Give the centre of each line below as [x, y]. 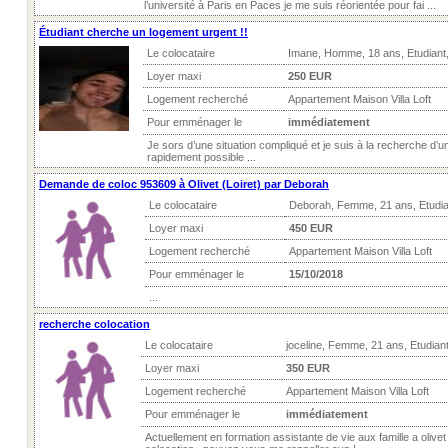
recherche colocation [94, 324]
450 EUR [311, 228]
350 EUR [308, 368]
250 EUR [310, 76]
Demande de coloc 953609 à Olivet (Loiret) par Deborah [184, 184]
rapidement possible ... [201, 157]
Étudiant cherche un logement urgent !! [143, 32]
